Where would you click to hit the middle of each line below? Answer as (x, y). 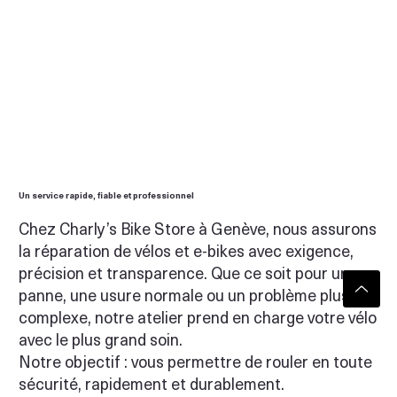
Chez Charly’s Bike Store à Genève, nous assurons (198, 229)
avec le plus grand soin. (101, 339)
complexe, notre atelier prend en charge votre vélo (198, 317)
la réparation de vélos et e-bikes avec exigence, (186, 251)
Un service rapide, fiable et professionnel (106, 195)
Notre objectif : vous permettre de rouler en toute (195, 362)
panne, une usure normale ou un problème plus (184, 295)
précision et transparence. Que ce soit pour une (188, 273)
